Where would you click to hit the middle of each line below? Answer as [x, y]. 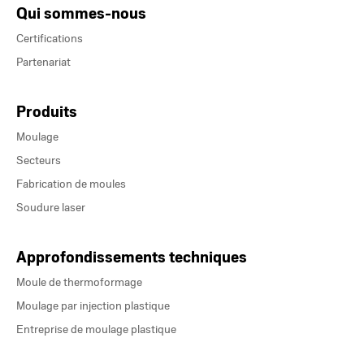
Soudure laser [51, 207]
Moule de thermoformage [79, 282]
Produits [47, 111]
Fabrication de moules [71, 184]
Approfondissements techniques [132, 257]
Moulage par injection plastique [93, 305]
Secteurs [39, 160]
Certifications [50, 38]
